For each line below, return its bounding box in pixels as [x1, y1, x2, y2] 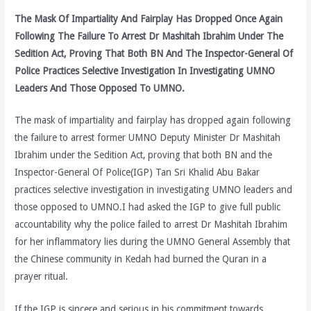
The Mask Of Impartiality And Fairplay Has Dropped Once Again [15, 12, 283, 24]
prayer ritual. [15, 271, 69, 283]
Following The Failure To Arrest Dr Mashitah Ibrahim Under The [15, 30, 284, 42]
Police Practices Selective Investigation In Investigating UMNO [15, 65, 276, 76]
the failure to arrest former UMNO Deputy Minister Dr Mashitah [15, 132, 281, 144]
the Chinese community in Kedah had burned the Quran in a [15, 253, 267, 265]
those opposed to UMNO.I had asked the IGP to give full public [15, 201, 281, 213]
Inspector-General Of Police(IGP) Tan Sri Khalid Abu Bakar [15, 167, 260, 178]
